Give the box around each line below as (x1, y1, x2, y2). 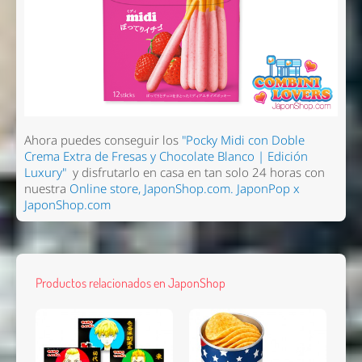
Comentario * (7, 228, 100, 246)
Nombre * (7, 166, 74, 185)
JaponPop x (236, 180, 300, 198)
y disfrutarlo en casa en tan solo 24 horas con (69, 164, 325, 182)
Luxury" (23, 164, 69, 182)
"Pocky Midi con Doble (181, 132, 305, 149)
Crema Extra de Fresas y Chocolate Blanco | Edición (23, 148, 308, 166)
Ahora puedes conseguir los (23, 132, 182, 149)
